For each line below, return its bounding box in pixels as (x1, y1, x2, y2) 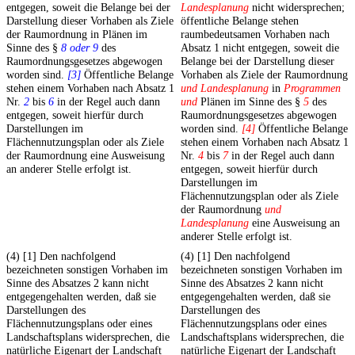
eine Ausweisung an (249, 216, 340, 230)
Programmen (284, 82, 341, 95)
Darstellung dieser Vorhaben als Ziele (6, 14, 174, 28)
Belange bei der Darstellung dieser (181, 55, 334, 68)
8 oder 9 (61, 41, 98, 55)
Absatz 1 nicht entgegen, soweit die (181, 41, 339, 55)
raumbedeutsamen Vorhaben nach (181, 28, 330, 41)
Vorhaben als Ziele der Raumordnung (181, 68, 348, 82)
